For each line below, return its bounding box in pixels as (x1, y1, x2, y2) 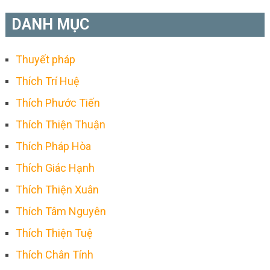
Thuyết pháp (15, 52, 75, 66)
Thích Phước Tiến (15, 96, 100, 109)
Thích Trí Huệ (15, 74, 80, 87)
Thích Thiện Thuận (15, 118, 105, 131)
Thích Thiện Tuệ (15, 226, 93, 239)
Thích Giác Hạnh (15, 161, 95, 174)
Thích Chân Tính (15, 248, 93, 261)
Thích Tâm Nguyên (15, 204, 106, 218)
